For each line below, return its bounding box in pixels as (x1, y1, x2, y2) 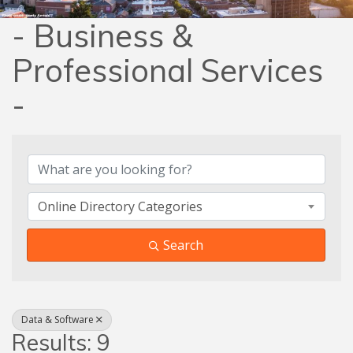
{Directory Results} (11, 119, 285, 159)
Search (163, 236, 203, 254)
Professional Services (12, 50, 323, 90)
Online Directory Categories (38, 197, 203, 215)
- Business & (12, 15, 193, 55)
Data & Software (21, 312, 94, 326)
